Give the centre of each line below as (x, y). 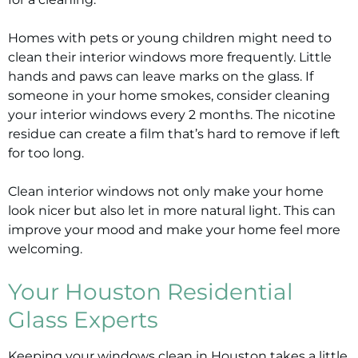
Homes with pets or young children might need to (170, 38)
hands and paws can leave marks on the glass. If (161, 76)
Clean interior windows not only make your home (166, 191)
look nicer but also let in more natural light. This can (172, 211)
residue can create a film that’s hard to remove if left (174, 134)
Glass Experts (83, 320)
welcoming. (45, 249)
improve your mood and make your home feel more (174, 230)
